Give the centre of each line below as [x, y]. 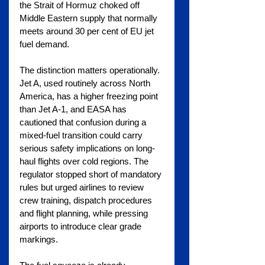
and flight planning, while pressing [85, 214]
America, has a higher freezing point [90, 96]
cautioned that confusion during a [84, 122]
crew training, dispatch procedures [87, 201]
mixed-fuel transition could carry [82, 135]
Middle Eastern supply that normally [90, 18]
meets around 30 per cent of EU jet [88, 31]
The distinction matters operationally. [91, 70]
